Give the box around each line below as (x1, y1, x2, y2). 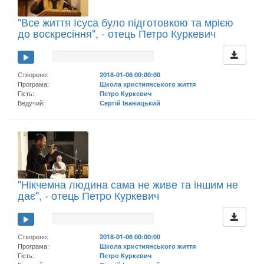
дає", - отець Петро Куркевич (18, 187, 159, 203)
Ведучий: (18, 97, 45, 107)
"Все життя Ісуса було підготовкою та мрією (18, 14, 233, 29)
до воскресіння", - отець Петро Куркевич (18, 25, 216, 41)
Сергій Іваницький (100, 97, 161, 107)
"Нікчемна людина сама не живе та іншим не (18, 176, 238, 192)
